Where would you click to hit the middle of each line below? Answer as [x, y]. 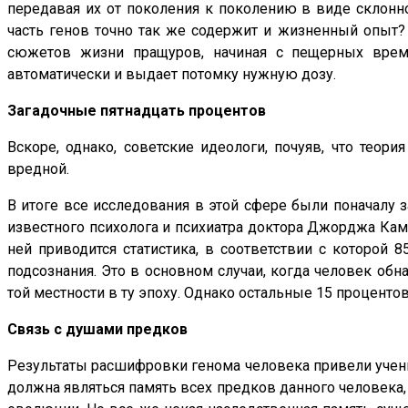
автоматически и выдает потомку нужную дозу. [172, 75]
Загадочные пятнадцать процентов [137, 111]
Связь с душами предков [97, 330]
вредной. [38, 169]
